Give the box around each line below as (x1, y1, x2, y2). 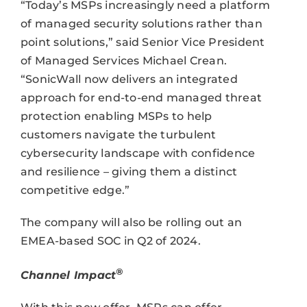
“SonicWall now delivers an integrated (20, 72, 238, 86)
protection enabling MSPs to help (20, 109, 212, 123)
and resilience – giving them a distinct (20, 164, 238, 178)
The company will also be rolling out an (20, 215, 243, 229)
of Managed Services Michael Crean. (20, 53, 228, 67)
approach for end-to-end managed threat (20, 90, 262, 104)
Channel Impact (20, 269, 116, 282)
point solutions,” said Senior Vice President (20, 35, 265, 49)
